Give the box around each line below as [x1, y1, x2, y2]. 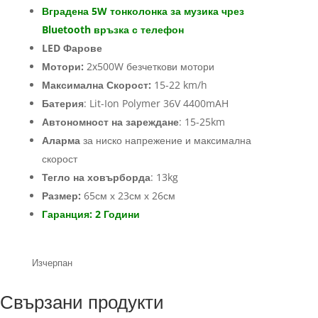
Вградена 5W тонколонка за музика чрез [41, 4, 244, 18]
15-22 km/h [150, 78, 207, 92]
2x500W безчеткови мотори [83, 60, 214, 74]
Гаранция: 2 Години [41, 207, 140, 221]
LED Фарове [41, 41, 102, 55]
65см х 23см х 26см [80, 189, 175, 203]
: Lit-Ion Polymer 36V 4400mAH [83, 97, 229, 111]
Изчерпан [31, 256, 72, 270]
